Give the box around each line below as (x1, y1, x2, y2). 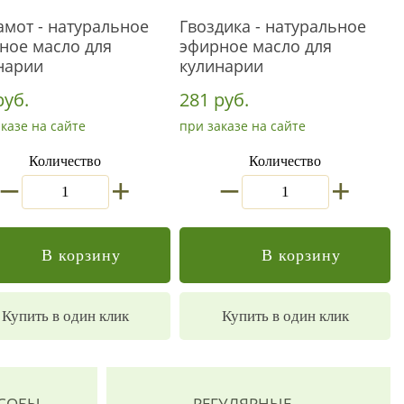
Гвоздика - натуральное (179, 15, 366, 37)
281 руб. (179, 87, 249, 112)
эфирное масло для (179, 35, 332, 57)
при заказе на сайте (179, 117, 306, 134)
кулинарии (179, 55, 263, 77)
